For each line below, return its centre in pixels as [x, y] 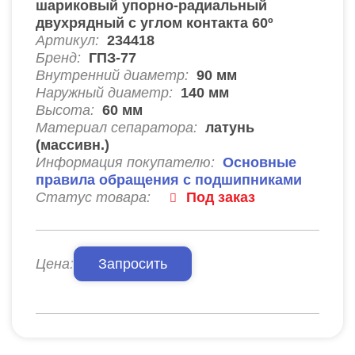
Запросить [133, 263]
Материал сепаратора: [118, 127]
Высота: [67, 110]
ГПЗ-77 [113, 57]
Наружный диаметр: [106, 92]
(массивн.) [73, 145]
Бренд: [58, 57]
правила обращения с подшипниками [169, 179]
